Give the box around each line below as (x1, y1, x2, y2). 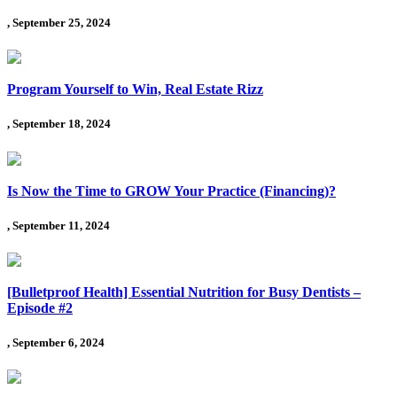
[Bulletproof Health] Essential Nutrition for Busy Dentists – (7, 284, 361, 300)
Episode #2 (7, 300, 73, 315)
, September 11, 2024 (7, 218, 110, 232)
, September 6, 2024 (7, 336, 105, 350)
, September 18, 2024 (7, 117, 111, 131)
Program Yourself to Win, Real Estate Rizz (7, 82, 263, 97)
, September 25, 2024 (7, 16, 111, 30)
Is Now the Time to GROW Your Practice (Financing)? (7, 183, 336, 198)
